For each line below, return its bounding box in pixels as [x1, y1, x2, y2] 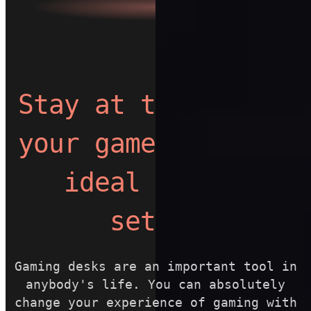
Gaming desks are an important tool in [14, 259, 297, 274]
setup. [109, 206, 202, 237]
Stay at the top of [17, 90, 294, 121]
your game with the [17, 128, 294, 160]
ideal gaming [63, 167, 248, 199]
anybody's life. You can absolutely [26, 277, 285, 292]
